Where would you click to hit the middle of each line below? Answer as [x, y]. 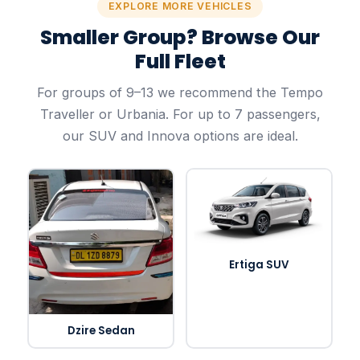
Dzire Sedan [101, 330]
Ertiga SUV [259, 264]
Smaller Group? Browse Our [180, 38]
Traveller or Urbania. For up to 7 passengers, [180, 115]
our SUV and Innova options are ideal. [180, 136]
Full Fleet [180, 62]
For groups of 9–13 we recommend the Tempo [180, 93]
